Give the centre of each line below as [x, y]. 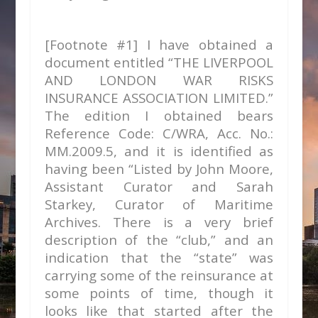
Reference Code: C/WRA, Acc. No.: [159, 133]
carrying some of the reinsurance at [159, 275]
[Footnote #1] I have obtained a [159, 44]
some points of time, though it [159, 293]
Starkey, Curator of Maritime [159, 204]
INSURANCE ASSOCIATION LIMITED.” [159, 98]
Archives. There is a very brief [159, 222]
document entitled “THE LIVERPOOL [159, 62]
